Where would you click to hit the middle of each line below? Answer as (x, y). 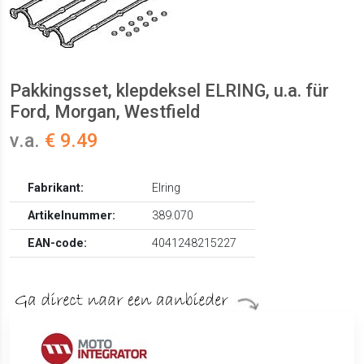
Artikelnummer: (72, 216)
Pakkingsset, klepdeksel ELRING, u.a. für (169, 91)
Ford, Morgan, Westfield (105, 112)
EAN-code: (58, 244)
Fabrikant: (56, 188)
